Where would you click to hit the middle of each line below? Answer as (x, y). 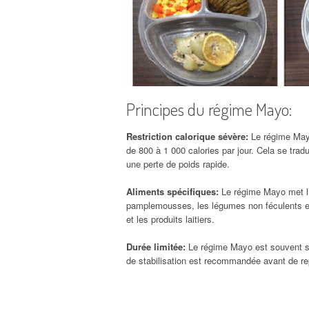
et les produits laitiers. (170, 219)
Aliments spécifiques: (172, 191)
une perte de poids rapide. (178, 163)
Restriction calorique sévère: (187, 136)
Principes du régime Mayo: (209, 109)
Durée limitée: (157, 246)
